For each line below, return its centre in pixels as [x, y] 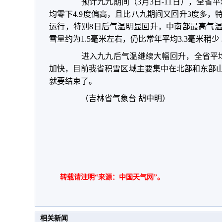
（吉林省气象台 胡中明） [117, 98]
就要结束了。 [73, 81]
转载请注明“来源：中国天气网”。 [112, 177]
